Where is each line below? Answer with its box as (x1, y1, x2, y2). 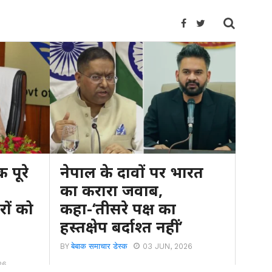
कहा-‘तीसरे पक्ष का (60, 197, 177, 219)
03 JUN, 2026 (143, 241, 193, 251)
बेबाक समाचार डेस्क (71, 241, 128, 251)
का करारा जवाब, (60, 179, 163, 200)
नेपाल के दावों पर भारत (60, 161, 204, 182)
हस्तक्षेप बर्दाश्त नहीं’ (60, 216, 183, 237)
